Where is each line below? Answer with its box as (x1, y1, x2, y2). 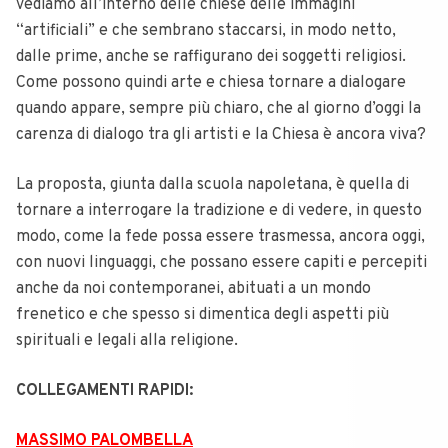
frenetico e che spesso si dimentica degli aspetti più (16, 305, 389, 325)
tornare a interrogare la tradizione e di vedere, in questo (16, 201, 422, 221)
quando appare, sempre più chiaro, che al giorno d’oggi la (16, 99, 421, 119)
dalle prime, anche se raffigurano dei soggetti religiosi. (16, 47, 406, 67)
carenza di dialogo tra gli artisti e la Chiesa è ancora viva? (16, 125, 426, 145)
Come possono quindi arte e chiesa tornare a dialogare (16, 73, 406, 93)
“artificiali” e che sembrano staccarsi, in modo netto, (16, 21, 396, 41)
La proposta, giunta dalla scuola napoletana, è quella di (16, 175, 409, 195)
